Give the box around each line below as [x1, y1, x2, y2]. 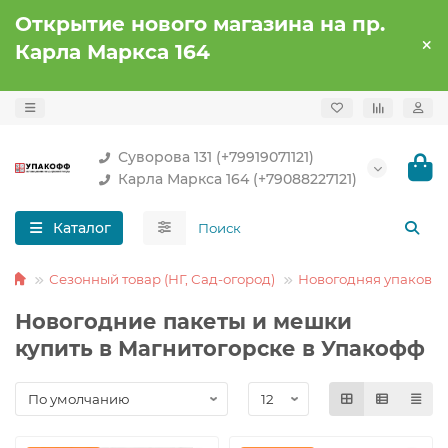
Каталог [52, 219, 111, 237]
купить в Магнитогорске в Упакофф [15, 336, 425, 361]
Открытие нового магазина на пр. [15, 11, 385, 36]
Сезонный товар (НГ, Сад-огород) [49, 271, 275, 287]
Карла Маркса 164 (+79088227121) [118, 170, 357, 188]
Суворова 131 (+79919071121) [118, 148, 314, 166]
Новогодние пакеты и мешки [15, 309, 352, 334]
